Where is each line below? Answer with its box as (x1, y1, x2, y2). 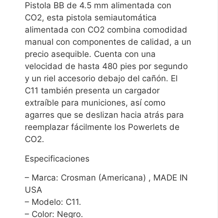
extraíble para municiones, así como (25, 98, 166, 108)
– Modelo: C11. (25, 197, 82, 207)
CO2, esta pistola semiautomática (25, 13, 157, 23)
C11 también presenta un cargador (25, 86, 160, 96)
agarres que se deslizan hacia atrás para (25, 110, 184, 120)
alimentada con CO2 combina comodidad (25, 25, 188, 35)
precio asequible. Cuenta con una (25, 49, 156, 59)
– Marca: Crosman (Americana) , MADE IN (25, 172, 188, 182)
